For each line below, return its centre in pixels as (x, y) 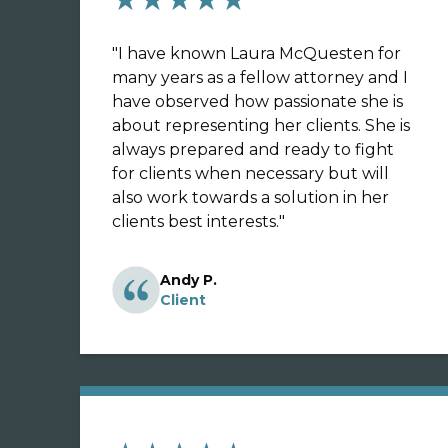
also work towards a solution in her (250, 197)
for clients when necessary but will (250, 173)
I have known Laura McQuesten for (259, 53)
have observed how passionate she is (257, 101)
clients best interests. (195, 221)
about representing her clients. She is (261, 125)
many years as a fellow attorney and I (260, 77)
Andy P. (188, 280)
